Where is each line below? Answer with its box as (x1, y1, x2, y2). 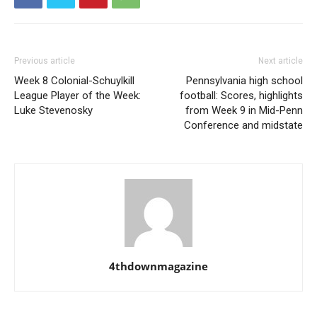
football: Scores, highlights (180, 89, 303, 103)
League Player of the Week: (14, 89, 141, 103)
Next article (258, 56, 303, 67)
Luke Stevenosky (14, 104, 93, 117)
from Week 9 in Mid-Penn (185, 104, 303, 117)
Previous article (14, 56, 75, 67)
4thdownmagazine (109, 259, 208, 274)
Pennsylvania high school (186, 74, 303, 88)
